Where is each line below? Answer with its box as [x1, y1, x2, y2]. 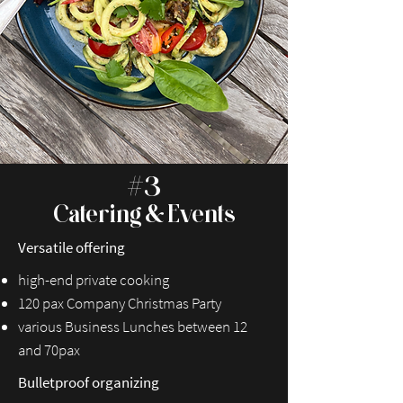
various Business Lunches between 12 [18, 317, 247, 336]
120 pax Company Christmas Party [18, 293, 221, 313]
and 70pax [18, 340, 80, 360]
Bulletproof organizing [18, 372, 159, 392]
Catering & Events [52, 200, 236, 228]
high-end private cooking [18, 270, 169, 290]
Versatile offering [18, 237, 125, 257]
